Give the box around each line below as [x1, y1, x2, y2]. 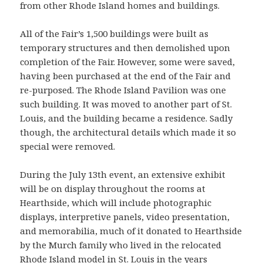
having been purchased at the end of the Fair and [20, 70, 231, 82]
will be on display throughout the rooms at [20, 183, 206, 195]
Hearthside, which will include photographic [20, 197, 212, 209]
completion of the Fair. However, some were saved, [20, 56, 235, 68]
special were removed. [20, 140, 116, 153]
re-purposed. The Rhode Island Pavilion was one [20, 84, 227, 96]
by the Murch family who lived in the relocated [20, 239, 222, 251]
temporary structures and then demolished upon [20, 42, 231, 54]
